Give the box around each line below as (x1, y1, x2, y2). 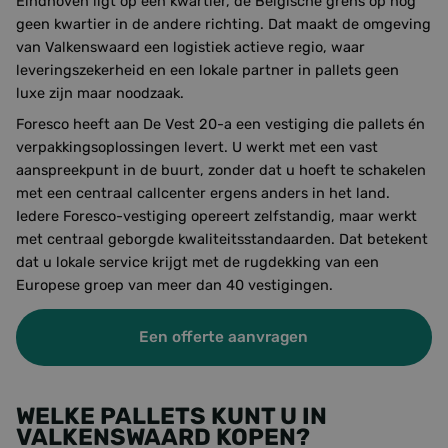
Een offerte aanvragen (139, 328, 309, 346)
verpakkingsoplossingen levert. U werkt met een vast (16, 138, 378, 156)
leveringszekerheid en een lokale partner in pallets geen (16, 61, 399, 79)
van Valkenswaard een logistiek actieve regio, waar (16, 38, 365, 56)
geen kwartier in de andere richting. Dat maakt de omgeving (16, 15, 431, 33)
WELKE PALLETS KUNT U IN (16, 402, 327, 430)
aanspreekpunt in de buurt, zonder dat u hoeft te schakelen (16, 161, 426, 179)
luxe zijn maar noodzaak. (16, 84, 184, 102)
